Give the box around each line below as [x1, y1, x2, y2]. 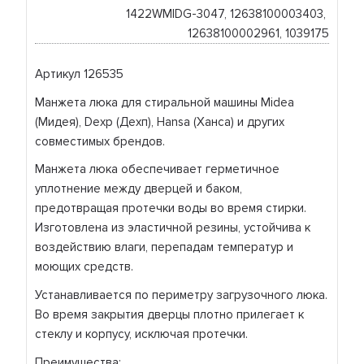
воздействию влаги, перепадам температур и [35, 240, 294, 255]
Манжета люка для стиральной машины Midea [35, 94, 295, 110]
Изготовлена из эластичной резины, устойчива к [35, 220, 311, 236]
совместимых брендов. [35, 133, 166, 149]
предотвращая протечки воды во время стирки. [35, 201, 307, 216]
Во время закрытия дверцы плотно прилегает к [35, 307, 305, 322]
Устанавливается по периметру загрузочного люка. [35, 288, 328, 302]
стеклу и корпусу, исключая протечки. [35, 327, 249, 341]
